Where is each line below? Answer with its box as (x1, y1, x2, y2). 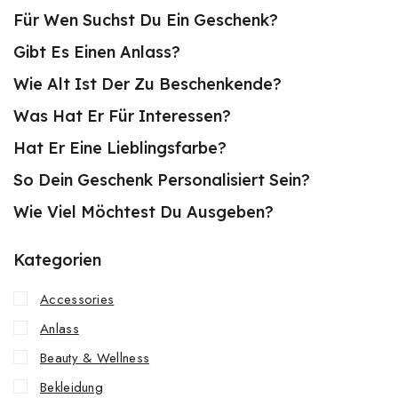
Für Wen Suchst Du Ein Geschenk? (13, 10, 278, 31)
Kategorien (13, 250, 101, 271)
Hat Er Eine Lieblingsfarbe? (13, 138, 227, 159)
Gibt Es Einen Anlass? (13, 42, 180, 63)
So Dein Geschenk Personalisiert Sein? (13, 170, 310, 191)
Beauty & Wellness (40, 348, 150, 369)
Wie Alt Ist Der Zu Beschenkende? (13, 74, 282, 95)
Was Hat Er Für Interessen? (13, 106, 231, 127)
